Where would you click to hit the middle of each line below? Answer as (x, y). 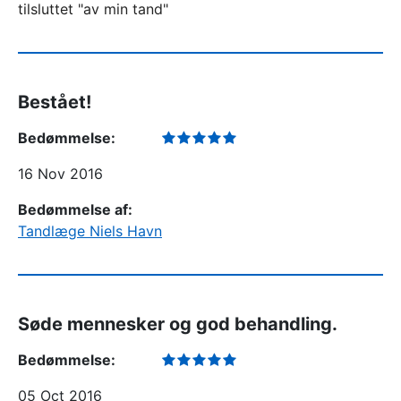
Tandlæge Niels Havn (90, 231)
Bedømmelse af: (75, 209)
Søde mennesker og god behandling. (178, 324)
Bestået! (55, 102)
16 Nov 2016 (60, 174)
